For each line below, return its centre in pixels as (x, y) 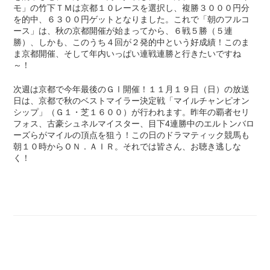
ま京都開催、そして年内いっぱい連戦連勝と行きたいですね (127, 53)
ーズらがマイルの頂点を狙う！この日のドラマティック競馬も (132, 135)
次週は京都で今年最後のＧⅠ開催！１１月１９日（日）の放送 (132, 89)
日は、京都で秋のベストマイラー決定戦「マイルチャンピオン (132, 100)
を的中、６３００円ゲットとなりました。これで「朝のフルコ (132, 19)
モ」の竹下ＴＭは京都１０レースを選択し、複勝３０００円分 (132, 8)
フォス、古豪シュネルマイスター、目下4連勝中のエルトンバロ (134, 123)
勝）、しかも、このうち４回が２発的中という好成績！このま (132, 42)
